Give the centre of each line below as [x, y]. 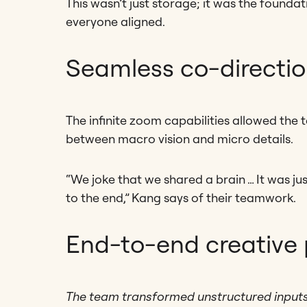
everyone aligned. [115, 22]
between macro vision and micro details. [180, 139]
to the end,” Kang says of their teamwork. [181, 198]
